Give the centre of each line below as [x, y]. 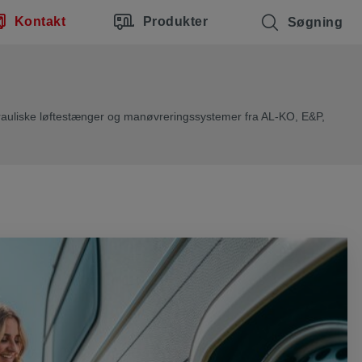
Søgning [315, 22]
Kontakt [40, 21]
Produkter [175, 21]
